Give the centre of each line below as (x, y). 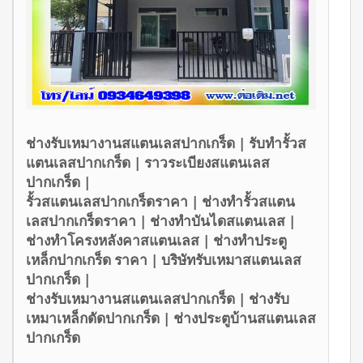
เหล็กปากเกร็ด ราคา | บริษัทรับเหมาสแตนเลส (164, 259)
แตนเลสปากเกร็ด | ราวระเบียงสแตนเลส (148, 162)
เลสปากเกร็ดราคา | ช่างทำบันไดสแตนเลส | (161, 220)
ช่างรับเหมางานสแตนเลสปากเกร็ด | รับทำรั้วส (166, 142)
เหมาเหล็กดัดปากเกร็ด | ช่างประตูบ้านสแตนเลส (171, 317)
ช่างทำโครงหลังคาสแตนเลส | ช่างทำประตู (156, 239)
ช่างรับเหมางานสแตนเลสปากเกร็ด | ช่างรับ (158, 298)
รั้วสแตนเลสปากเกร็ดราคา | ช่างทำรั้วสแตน (160, 201)
